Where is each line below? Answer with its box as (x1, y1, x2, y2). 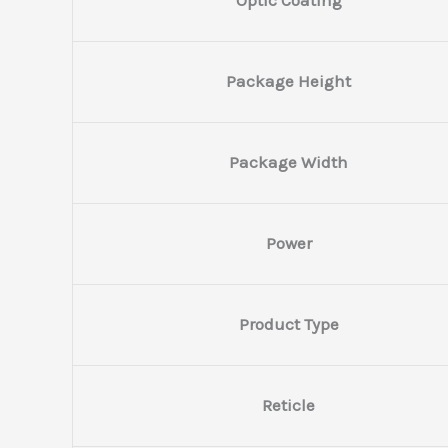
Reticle (262, 394, 315, 415)
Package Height (226, 70, 351, 91)
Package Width (229, 151, 348, 172)
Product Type (238, 313, 339, 334)
